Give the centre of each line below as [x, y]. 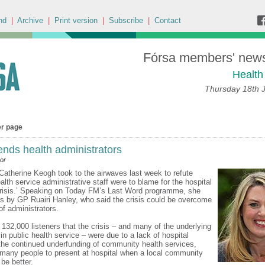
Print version [76, 20]
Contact [168, 20]
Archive [30, 20]
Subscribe [126, 20]
